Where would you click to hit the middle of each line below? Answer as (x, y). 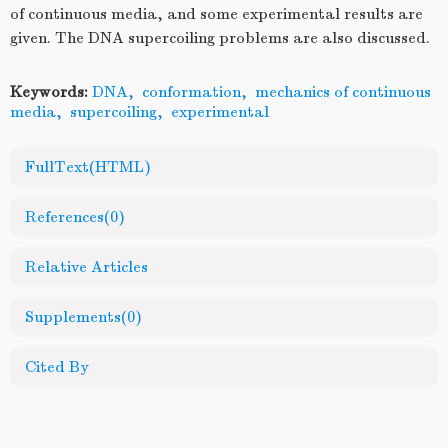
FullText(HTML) (88, 167)
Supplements (73, 317)
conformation (191, 92)
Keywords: (49, 92)
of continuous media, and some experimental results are (216, 14)
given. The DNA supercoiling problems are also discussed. (220, 38)
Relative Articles (86, 267)
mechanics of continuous (343, 92)
